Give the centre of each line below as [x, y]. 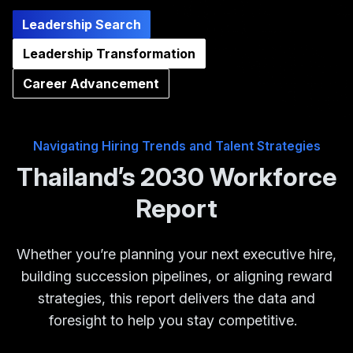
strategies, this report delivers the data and [176, 299]
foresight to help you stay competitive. [176, 321]
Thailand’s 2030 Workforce [176, 177]
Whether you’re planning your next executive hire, [176, 255]
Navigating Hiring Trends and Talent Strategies [176, 146]
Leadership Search [82, 25]
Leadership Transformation [109, 54]
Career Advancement [91, 84]
